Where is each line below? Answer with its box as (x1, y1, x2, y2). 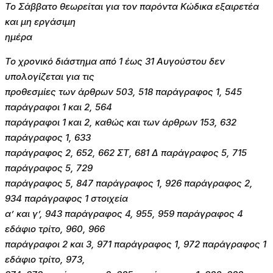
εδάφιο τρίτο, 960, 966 (5, 223, 105, 235)
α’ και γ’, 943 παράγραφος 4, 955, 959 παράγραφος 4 (5, 208, 243, 220)
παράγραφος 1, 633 (5, 132, 91, 144)
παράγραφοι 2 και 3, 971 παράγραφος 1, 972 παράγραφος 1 (5, 238, 266, 250)
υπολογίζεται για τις (5, 71, 94, 83)
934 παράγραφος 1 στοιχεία (5, 193, 128, 205)
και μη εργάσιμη (5, 16, 76, 28)
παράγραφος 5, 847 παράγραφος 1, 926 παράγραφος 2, (5, 177, 253, 190)
